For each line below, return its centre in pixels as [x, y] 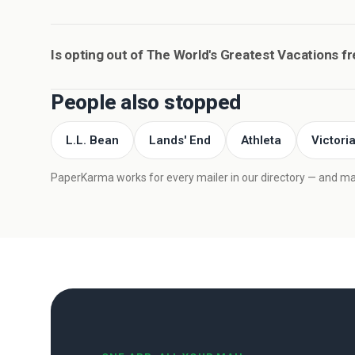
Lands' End [180, 140]
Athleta [261, 140]
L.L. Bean [92, 140]
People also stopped [146, 102]
